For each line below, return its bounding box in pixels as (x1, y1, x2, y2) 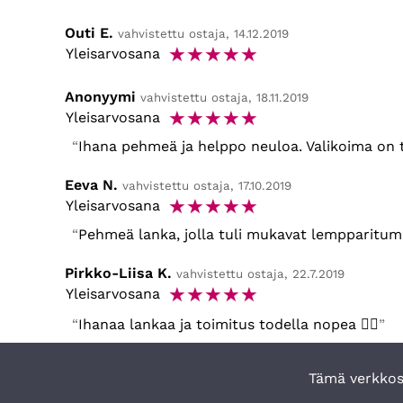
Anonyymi (65, 88, 136, 106)
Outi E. (65, 24, 113, 42)
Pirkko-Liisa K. (65, 264, 172, 282)
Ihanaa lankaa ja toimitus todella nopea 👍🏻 (78, 316, 379, 334)
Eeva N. (65, 176, 118, 194)
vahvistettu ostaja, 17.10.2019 (122, 179, 291, 193)
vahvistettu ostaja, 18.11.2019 (140, 91, 309, 105)
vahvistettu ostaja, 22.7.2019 (176, 267, 345, 282)
